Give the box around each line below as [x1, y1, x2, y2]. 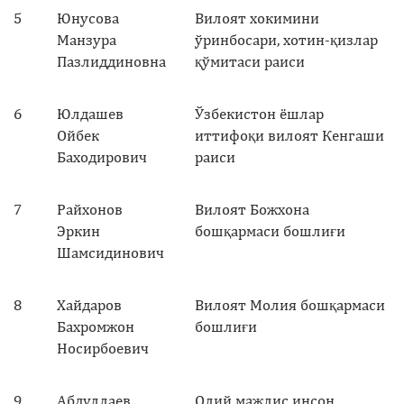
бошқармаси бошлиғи [195, 221, 345, 240]
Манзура [57, 30, 116, 49]
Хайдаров [57, 295, 122, 314]
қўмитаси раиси [195, 51, 305, 70]
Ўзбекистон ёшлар [195, 104, 324, 123]
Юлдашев [57, 104, 124, 123]
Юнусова [57, 8, 119, 27]
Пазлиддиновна [57, 51, 166, 70]
